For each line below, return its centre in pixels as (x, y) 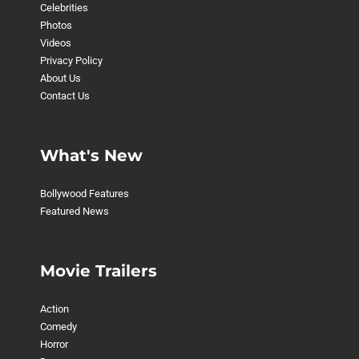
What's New (91, 155)
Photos (56, 25)
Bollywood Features (84, 193)
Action (54, 309)
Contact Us (65, 95)
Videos (55, 42)
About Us (60, 78)
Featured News (74, 211)
